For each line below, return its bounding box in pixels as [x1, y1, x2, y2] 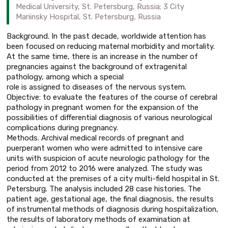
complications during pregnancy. [7, 123, 118, 132]
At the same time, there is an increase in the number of [7, 51, 198, 61]
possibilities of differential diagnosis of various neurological [7, 112, 212, 122]
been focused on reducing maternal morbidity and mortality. [7, 41, 215, 51]
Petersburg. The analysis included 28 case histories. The [7, 184, 201, 193]
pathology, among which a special [7, 72, 124, 81]
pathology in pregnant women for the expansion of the [7, 102, 198, 112]
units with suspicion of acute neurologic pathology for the [7, 153, 210, 163]
